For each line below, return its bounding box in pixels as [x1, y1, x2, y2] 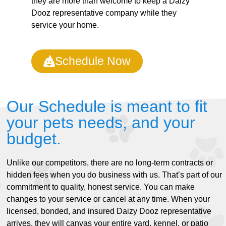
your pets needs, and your [7, 114, 196, 132]
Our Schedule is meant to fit [7, 97, 208, 116]
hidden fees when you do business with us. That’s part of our [7, 171, 222, 180]
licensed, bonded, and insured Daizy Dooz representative [7, 207, 212, 216]
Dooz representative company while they [31, 9, 177, 18]
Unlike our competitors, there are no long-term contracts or [7, 158, 213, 167]
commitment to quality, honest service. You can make [7, 183, 195, 192]
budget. [7, 130, 62, 148]
